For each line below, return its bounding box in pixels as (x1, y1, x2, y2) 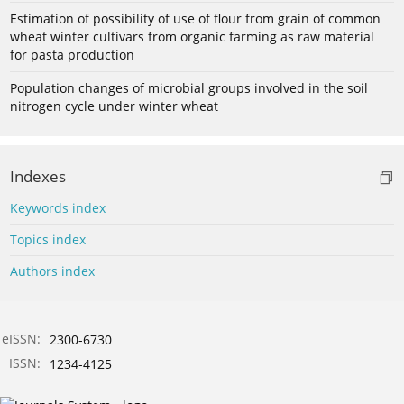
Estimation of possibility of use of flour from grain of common (10, 10, 381, 28)
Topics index (10, 231, 86, 249)
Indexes (10, 166, 66, 188)
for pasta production (10, 46, 134, 64)
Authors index (10, 262, 95, 280)
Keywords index (10, 199, 106, 217)
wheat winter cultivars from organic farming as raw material (10, 28, 374, 46)
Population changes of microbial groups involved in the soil (10, 79, 368, 97)
